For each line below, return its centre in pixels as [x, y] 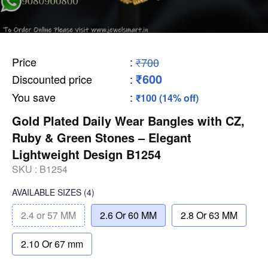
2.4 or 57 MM [48, 215]
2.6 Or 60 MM [128, 215]
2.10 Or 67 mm [52, 244]
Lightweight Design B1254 [86, 154]
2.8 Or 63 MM [209, 215]
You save [34, 97]
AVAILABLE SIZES [47, 192]
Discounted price [52, 79]
